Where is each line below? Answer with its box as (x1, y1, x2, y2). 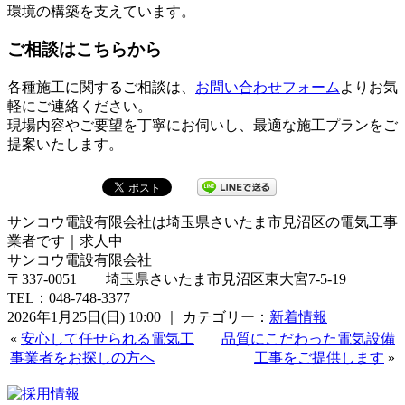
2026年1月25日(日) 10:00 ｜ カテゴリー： (7, 309, 269, 325)
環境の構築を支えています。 (7, 3, 195, 19)
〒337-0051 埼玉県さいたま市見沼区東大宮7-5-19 (7, 271, 346, 287)
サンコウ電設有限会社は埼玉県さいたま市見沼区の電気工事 (7, 214, 398, 230)
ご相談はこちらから (7, 40, 162, 60)
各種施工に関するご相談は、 (7, 80, 195, 95)
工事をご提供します (254, 350, 384, 365)
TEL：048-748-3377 (7, 290, 130, 306)
